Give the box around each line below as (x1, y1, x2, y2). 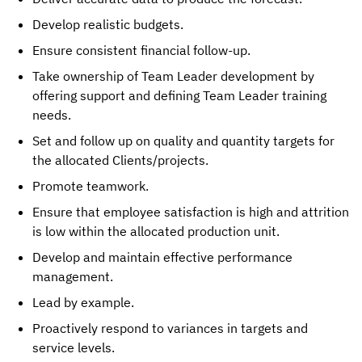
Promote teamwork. (32, 178, 149, 194)
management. (32, 268, 113, 284)
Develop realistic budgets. (32, 16, 183, 32)
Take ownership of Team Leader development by (32, 68, 314, 84)
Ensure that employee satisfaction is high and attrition (32, 204, 349, 220)
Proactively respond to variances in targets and (32, 320, 308, 336)
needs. (32, 107, 71, 123)
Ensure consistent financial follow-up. (32, 42, 250, 58)
